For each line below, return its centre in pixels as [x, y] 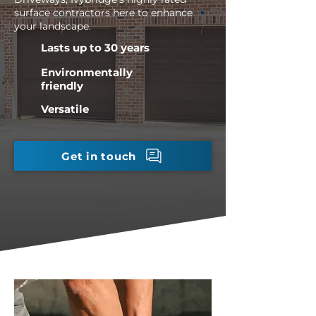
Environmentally [87, 72]
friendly [62, 86]
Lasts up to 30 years [95, 48]
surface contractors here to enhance [103, 13]
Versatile [65, 109]
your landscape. [53, 26]
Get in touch [99, 156]
